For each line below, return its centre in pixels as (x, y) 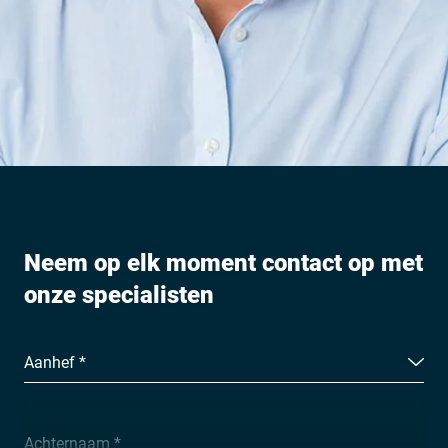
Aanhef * (55, 362)
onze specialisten (119, 294)
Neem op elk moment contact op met (223, 262)
